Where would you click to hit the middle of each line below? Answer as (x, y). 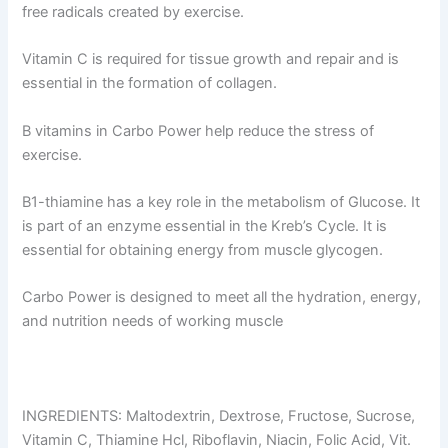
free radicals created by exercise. (133, 12)
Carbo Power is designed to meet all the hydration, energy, (222, 297)
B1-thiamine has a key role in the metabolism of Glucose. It (221, 202)
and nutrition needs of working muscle (153, 321)
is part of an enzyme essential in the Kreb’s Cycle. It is (205, 226)
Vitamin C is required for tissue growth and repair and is (211, 59)
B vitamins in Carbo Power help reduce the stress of (198, 130)
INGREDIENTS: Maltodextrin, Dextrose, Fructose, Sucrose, (219, 416)
